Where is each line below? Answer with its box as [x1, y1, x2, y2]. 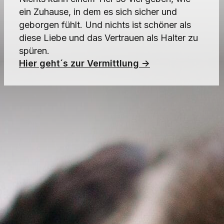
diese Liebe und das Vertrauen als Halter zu [18, 32, 198, 43]
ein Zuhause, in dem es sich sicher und [18, 6, 177, 17]
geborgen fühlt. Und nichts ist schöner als [18, 19, 191, 30]
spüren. [18, 45, 49, 56]
